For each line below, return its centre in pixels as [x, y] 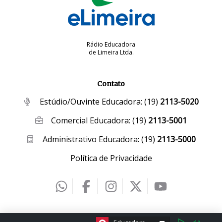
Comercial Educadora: [91, 121]
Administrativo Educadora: [91, 139]
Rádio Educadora [111, 45]
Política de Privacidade [111, 158]
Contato [111, 84]
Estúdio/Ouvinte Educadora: [91, 102]
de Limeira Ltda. [111, 53]
